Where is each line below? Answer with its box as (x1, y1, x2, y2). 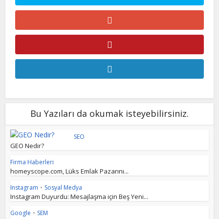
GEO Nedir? (10, 141, 44, 150)
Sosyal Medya (44, 183, 83, 192)
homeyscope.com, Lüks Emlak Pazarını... (10, 167, 129, 175)
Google (10, 209, 31, 217)
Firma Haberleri (10, 158, 54, 166)
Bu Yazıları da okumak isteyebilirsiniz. (30, 108, 189, 119)
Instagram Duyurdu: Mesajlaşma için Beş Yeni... (10, 192, 149, 201)
